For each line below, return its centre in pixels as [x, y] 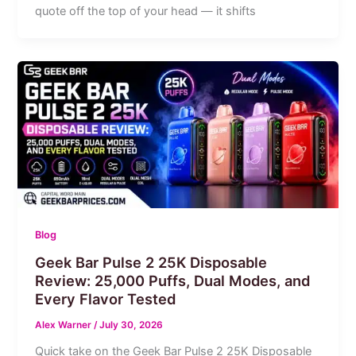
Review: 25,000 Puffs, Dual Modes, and [173, 281]
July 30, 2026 [132, 325]
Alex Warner [65, 325]
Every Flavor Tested [106, 299]
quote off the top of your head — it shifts [146, 11]
